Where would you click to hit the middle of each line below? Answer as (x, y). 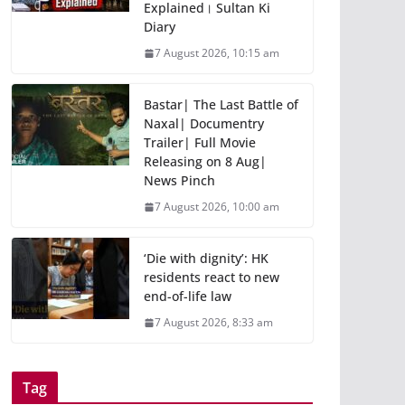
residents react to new (212, 278)
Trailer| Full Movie (200, 143)
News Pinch (179, 181)
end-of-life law (188, 297)
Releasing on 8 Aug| (205, 162)
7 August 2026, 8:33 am (214, 323)
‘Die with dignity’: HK (206, 259)
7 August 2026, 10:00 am (217, 207)
